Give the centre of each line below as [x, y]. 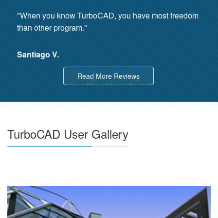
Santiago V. [38, 54]
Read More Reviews [108, 76]
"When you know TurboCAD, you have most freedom [108, 15]
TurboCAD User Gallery [68, 133]
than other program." [52, 27]
